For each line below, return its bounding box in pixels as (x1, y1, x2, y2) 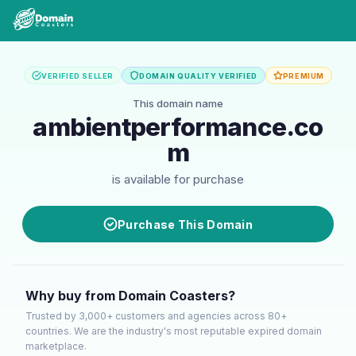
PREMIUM (282, 71, 324, 80)
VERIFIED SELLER (41, 71, 114, 80)
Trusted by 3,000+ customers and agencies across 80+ (25, 310, 287, 322)
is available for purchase (112, 172, 244, 187)
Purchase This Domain (118, 217, 253, 231)
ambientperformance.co (33, 112, 323, 142)
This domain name (133, 97, 223, 110)
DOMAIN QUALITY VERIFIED (138, 71, 257, 80)
